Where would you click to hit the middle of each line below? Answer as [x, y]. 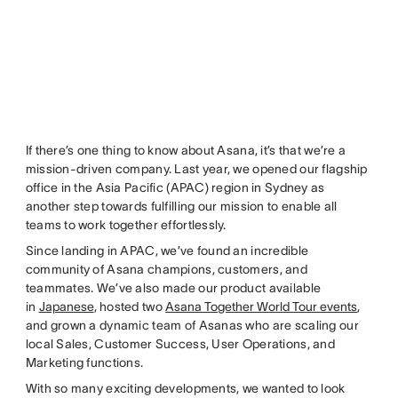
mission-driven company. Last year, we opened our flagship [196, 169]
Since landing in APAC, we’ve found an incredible [167, 251]
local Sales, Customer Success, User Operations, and [180, 344]
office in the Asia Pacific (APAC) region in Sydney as [175, 188]
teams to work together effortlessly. [126, 225]
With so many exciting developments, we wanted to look [185, 389]
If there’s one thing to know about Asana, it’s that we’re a [186, 151]
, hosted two [130, 307]
